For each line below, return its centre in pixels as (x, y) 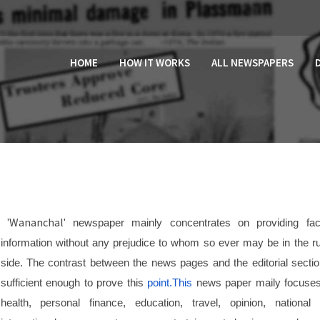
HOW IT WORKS (155, 62)
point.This (170, 283)
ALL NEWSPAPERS (252, 62)
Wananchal (36, 222)
